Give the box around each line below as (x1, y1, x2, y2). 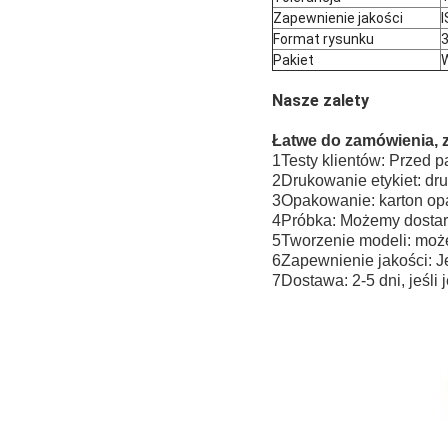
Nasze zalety (272, 90, 369, 110)
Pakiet (273, 51, 314, 68)
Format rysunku (273, 30, 374, 47)
